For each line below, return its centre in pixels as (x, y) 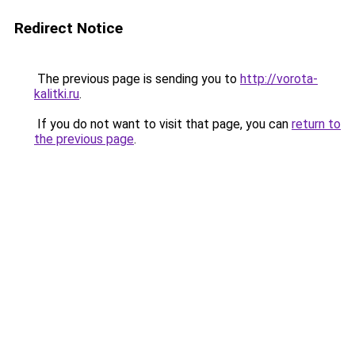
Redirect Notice (69, 28)
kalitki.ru (57, 94)
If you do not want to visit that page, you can (163, 124)
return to (316, 124)
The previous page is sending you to (137, 79)
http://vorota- (279, 79)
